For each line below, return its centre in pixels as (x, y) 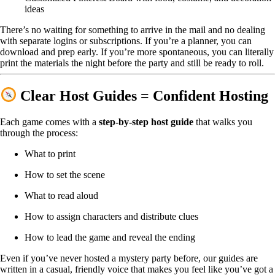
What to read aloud (61, 195)
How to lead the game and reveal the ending (110, 237)
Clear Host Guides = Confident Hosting (143, 95)
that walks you (223, 122)
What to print (50, 153)
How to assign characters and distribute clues (111, 216)
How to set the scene (65, 174)
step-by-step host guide (146, 122)
